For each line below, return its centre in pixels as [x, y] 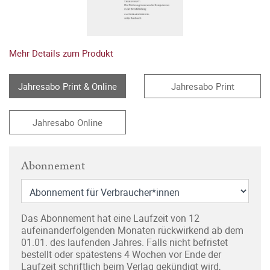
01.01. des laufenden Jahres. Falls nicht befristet [124, 243]
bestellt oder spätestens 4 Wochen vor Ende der [121, 255]
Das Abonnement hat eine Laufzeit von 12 [110, 218]
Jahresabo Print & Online [67, 86]
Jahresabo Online [67, 123]
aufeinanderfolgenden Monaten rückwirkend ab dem [132, 231]
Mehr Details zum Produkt [61, 53]
